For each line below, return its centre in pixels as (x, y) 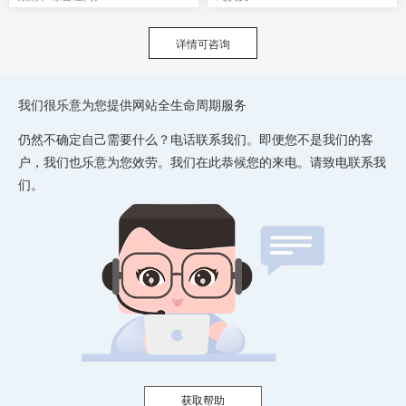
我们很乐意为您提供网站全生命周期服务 (132, 104)
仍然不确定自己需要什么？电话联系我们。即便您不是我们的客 (196, 139)
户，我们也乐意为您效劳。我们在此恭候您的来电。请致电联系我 (202, 161)
